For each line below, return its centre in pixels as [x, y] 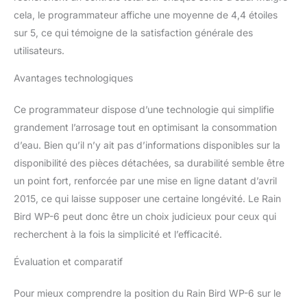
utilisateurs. [39, 51]
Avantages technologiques [73, 78]
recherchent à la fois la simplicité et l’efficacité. [118, 234]
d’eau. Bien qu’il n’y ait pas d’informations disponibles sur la [147, 145]
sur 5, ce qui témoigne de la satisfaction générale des [133, 33]
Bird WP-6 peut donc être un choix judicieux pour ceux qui [145, 217]
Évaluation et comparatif [68, 262]
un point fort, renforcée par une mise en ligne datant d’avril [145, 181]
